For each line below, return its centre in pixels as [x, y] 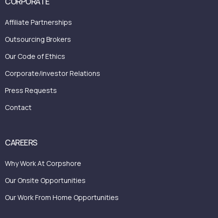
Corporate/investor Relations [53, 73]
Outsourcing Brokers [38, 39]
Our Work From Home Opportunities [62, 197]
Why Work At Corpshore [43, 163]
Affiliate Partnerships [38, 22]
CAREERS [21, 142]
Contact [18, 107]
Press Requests [31, 90]
